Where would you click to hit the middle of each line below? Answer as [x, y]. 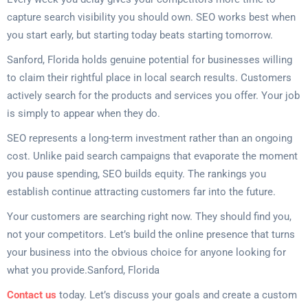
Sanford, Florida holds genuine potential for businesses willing [150, 60]
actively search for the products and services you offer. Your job [153, 96]
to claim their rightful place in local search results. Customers [149, 78]
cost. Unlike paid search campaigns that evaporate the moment [152, 156]
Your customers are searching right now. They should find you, [149, 217]
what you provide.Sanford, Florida [83, 270]
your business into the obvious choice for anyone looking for [146, 252]
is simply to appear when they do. [84, 113]
